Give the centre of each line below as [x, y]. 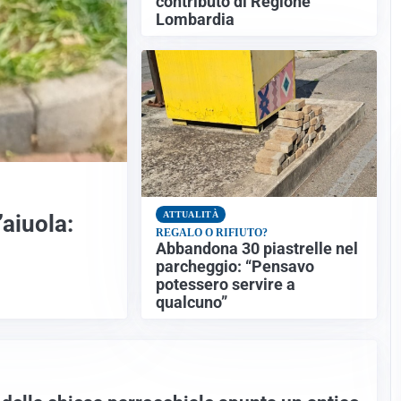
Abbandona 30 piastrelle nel [257, 249]
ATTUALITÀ [191, 215]
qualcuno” [192, 303]
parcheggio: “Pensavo [235, 267]
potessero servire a [226, 285]
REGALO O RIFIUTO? [212, 233]
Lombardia [196, 19]
